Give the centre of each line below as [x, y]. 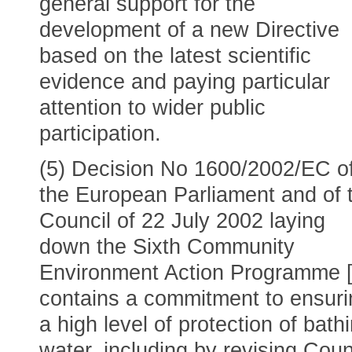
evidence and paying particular [185, 82]
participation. [100, 134]
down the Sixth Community [167, 247]
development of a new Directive [189, 30]
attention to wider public [152, 108]
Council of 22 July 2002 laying [182, 221]
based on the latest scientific [175, 56]
